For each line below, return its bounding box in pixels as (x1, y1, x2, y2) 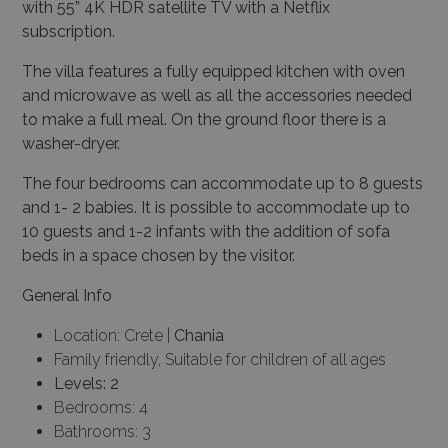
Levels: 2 (54, 374, 119, 394)
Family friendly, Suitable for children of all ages (54, 350, 386, 370)
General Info (22, 286, 112, 306)
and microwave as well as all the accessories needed (22, 86, 412, 106)
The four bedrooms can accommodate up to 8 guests (22, 174, 423, 194)
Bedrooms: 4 (54, 398, 148, 418)
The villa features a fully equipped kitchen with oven (22, 62, 405, 82)
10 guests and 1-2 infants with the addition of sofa (22, 222, 390, 242)
